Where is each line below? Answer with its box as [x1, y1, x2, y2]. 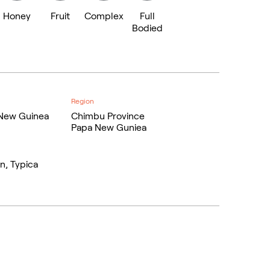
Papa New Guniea [71, 122, 147, 133]
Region [71, 96, 95, 105]
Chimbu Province [71, 110, 145, 121]
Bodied [131, 22, 163, 33]
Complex [84, 10, 124, 21]
